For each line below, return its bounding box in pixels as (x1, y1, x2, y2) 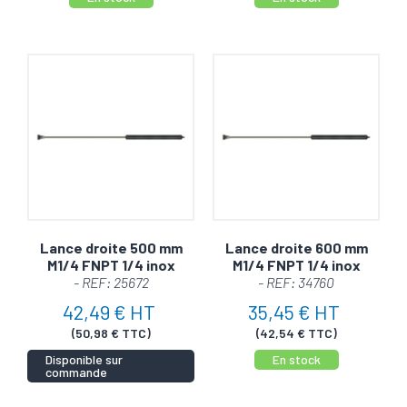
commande (45, 363, 107, 380)
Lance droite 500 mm (39, 238, 183, 256)
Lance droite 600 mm (224, 238, 368, 256)
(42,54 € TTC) (255, 324, 337, 341)
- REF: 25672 (73, 273, 149, 291)
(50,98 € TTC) (71, 324, 151, 341)
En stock (272, 351, 321, 367)
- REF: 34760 (258, 273, 334, 291)
